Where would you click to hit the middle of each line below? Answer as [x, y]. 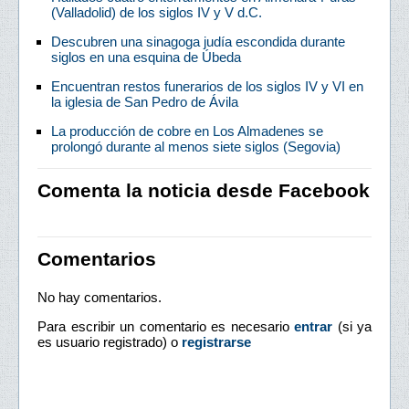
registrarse [216, 341]
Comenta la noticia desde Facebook [204, 190]
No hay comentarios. [100, 297]
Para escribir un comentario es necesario [166, 326]
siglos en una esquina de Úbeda [146, 57]
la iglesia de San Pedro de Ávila [145, 101]
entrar [313, 326]
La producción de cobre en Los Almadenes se [187, 131]
